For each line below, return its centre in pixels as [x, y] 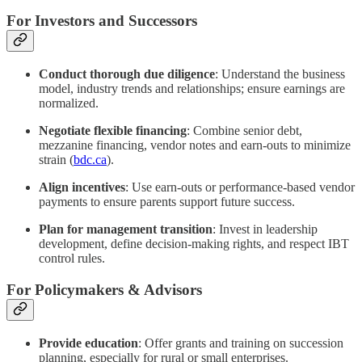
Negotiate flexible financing [113, 131]
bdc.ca [90, 160]
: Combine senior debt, [244, 131]
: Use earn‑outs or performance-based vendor [240, 187]
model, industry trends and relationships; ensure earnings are [192, 89]
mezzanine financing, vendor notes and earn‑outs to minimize [195, 145]
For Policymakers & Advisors [104, 289]
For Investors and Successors [102, 21]
